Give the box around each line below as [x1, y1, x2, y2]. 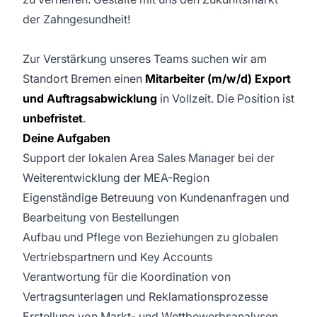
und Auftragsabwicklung [23, 91, 157, 105]
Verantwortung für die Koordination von [23, 270, 231, 284]
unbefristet [23, 111, 83, 125]
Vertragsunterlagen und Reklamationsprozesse [23, 289, 268, 304]
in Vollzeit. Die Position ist [157, 91, 294, 105]
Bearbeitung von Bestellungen [23, 210, 179, 224]
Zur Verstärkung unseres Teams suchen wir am [23, 52, 267, 66]
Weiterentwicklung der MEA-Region [23, 171, 209, 185]
